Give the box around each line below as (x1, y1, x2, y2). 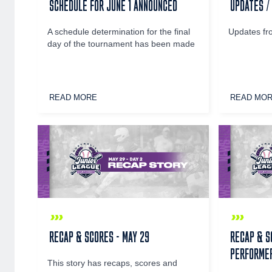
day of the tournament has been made (47, 39, 195, 49)
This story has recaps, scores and (47, 258, 178, 268)
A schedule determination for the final (47, 27, 191, 37)
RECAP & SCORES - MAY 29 (49, 228, 150, 245)
